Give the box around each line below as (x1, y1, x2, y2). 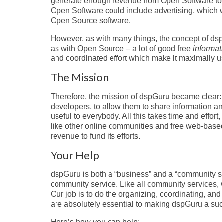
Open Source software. (51, 16, 131, 25)
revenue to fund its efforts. (51, 131, 140, 140)
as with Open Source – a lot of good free (51, 44, 193, 53)
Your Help (51, 148, 99, 162)
